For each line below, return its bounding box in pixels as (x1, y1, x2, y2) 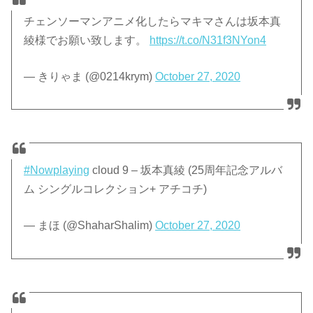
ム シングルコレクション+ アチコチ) (24, 183, 208, 196)
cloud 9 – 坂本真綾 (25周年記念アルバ (89, 164, 283, 177)
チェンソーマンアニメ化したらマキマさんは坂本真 (24, 15, 282, 28)
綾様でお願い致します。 (24, 34, 150, 47)
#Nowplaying (24, 164, 90, 177)
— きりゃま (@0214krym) (24, 71, 156, 83)
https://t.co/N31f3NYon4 (150, 34, 267, 47)
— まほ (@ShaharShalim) (24, 219, 156, 232)
